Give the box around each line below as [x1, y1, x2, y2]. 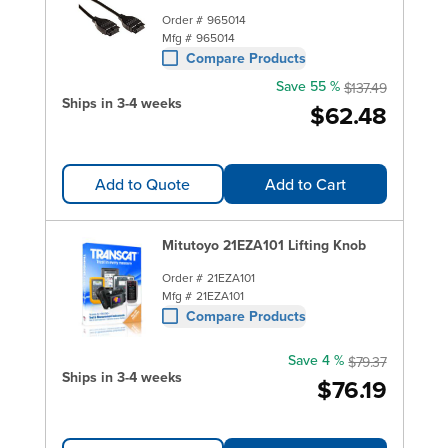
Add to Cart [264, 172, 346, 195]
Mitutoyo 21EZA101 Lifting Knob [161, 234, 366, 255]
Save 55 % [275, 75, 340, 96]
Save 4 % [288, 349, 345, 370]
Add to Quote [95, 172, 191, 195]
